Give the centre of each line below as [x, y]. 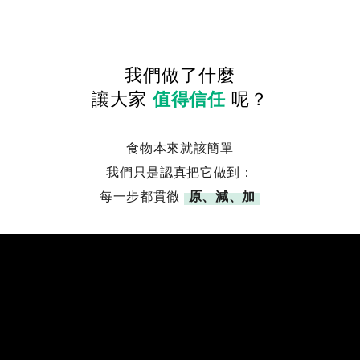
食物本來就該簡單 [180, 147]
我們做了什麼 [180, 73]
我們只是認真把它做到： [180, 171]
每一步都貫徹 [142, 195]
